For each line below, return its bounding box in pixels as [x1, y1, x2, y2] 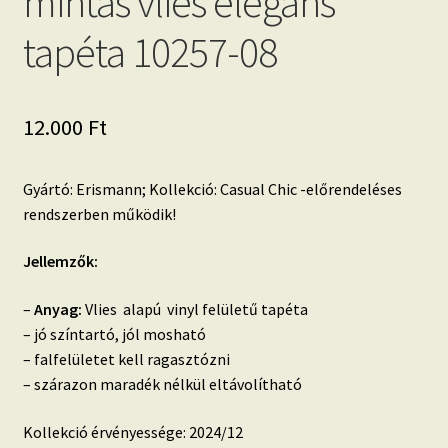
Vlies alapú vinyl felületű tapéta [81, 298, 308, 319]
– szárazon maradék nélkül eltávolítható [22, 373, 302, 394]
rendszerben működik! [22, 203, 176, 224]
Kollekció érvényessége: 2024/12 [22, 421, 243, 442]
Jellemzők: [22, 251, 98, 272]
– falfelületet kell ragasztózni [22, 348, 230, 369]
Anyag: [33, 298, 82, 319]
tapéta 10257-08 [22, 25, 277, 78]
